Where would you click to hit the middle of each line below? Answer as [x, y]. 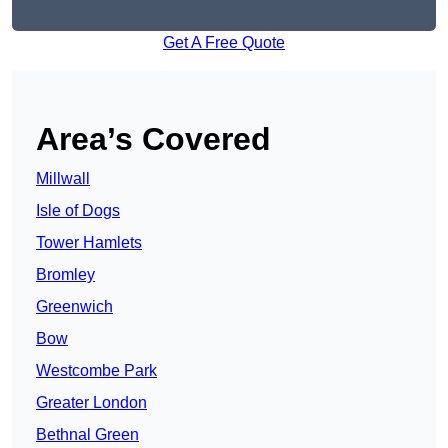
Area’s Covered [153, 139]
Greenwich [74, 307]
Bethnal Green [87, 435]
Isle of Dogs [78, 211]
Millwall [63, 179]
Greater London [91, 403]
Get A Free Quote [224, 43]
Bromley [65, 275]
